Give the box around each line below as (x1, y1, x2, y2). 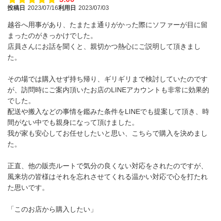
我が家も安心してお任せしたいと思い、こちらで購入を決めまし (7, 129, 208, 138)
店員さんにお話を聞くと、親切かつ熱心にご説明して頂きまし (7, 42, 201, 51)
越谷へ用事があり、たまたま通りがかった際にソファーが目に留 (7, 21, 208, 29)
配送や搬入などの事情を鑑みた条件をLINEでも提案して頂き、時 (7, 108, 209, 116)
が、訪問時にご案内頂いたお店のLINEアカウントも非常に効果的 (7, 86, 209, 94)
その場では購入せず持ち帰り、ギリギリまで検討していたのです (7, 75, 208, 83)
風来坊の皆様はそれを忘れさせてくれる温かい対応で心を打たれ (7, 173, 208, 181)
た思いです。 (7, 184, 49, 192)
